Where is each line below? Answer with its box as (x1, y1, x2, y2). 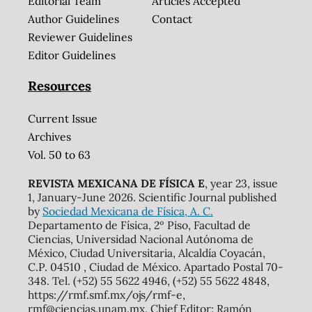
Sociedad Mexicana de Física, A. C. (42, 204, 213, 219)
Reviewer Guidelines (27, 29, 132, 44)
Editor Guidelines (27, 47, 116, 62)
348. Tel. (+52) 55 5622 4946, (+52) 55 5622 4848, (27, 274, 270, 288)
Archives (27, 129, 71, 143)
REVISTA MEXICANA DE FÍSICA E (27, 176, 205, 191)
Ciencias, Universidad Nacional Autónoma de (27, 232, 253, 247)
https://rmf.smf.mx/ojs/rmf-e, (27, 288, 185, 302)
